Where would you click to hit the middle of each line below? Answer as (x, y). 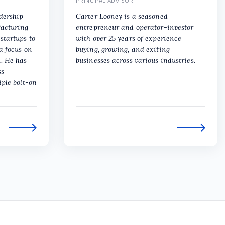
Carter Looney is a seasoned (122, 16)
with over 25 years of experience (129, 38)
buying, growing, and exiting (123, 49)
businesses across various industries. (136, 61)
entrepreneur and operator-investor (135, 27)
